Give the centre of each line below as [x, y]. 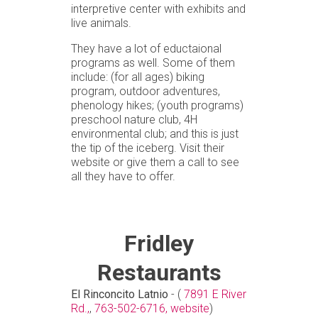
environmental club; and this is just [155, 133]
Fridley [159, 243]
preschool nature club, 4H [134, 119]
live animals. [101, 23]
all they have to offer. [123, 176]
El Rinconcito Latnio [120, 294]
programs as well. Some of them [153, 62]
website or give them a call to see [155, 162]
